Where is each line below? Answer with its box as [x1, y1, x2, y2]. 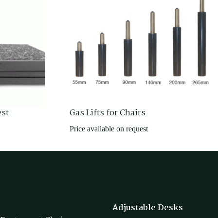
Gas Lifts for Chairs [70, 106, 145, 120]
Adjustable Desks [112, 201, 183, 215]
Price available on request [70, 124, 148, 133]
